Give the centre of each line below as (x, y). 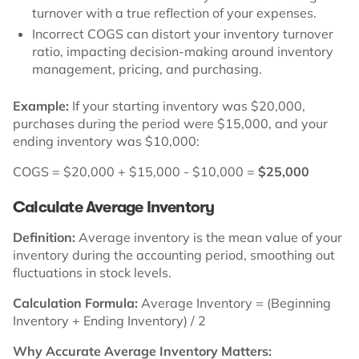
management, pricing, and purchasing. (147, 69)
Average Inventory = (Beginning (236, 303)
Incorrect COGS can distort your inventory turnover (183, 33)
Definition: (46, 237)
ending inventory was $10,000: (106, 141)
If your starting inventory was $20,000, (189, 105)
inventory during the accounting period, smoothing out (174, 254)
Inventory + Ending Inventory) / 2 (109, 320)
